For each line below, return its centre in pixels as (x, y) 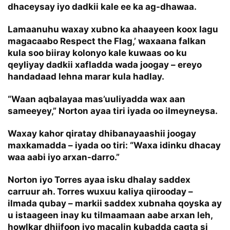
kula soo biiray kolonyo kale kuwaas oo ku (97, 53)
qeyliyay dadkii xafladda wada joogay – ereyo (105, 64)
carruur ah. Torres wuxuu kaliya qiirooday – (100, 191)
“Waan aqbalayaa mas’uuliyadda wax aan (97, 99)
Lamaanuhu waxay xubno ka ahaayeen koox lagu (113, 29)
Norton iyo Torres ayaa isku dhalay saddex (99, 179)
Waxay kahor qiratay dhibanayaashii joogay (102, 133)
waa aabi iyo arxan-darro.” (64, 157)
